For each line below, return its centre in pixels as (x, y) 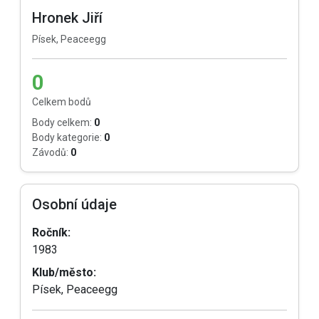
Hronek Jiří (67, 18)
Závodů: (50, 152)
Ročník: (51, 232)
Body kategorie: (67, 137)
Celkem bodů (62, 102)
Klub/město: (64, 272)
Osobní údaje (74, 204)
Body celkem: (62, 122)
